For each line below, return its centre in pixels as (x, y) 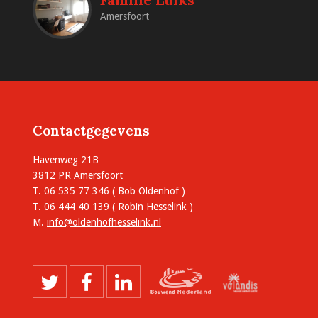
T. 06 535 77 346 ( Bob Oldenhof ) (109, 191)
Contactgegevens (91, 130)
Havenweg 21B (66, 159)
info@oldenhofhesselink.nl (104, 222)
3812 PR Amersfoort (78, 175)
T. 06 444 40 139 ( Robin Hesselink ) (113, 206)
